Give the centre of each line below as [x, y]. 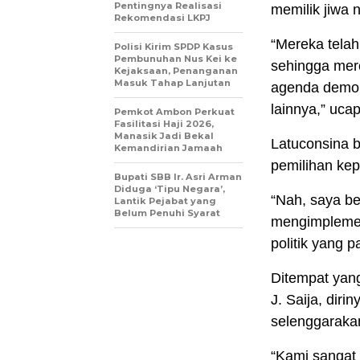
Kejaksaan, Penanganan [176, 71]
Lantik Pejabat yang [165, 201]
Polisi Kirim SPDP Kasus [174, 47]
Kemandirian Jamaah [168, 148]
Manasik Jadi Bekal [164, 136]
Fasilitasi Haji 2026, [164, 124]
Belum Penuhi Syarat [167, 213]
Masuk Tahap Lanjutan [172, 83]
